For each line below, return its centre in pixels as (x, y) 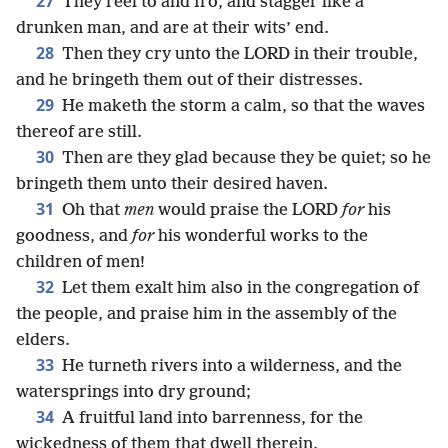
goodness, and (74, 236)
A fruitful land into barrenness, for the (210, 418)
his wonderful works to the (261, 236)
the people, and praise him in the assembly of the (206, 314)
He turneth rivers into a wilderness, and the (230, 366)
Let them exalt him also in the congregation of (238, 288)
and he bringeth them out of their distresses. (189, 80)
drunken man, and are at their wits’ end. (172, 28)
